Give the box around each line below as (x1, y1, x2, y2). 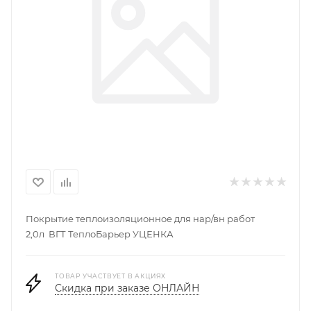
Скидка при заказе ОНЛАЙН (55, 282, 199, 294)
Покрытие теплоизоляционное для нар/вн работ (26, 213, 259, 224)
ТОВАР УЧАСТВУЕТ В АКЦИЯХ (55, 272, 167, 280)
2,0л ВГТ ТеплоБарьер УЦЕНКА (26, 228, 174, 239)
